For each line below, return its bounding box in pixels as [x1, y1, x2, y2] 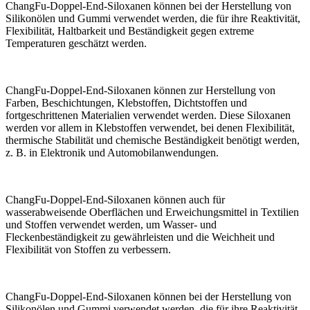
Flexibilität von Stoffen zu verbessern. [6, 243, 171, 255]
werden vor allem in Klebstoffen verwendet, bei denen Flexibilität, [6, 121, 295, 134]
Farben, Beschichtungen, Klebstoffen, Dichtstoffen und [6, 96, 247, 109]
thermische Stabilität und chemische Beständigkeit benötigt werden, [6, 134, 300, 146]
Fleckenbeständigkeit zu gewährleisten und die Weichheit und [6, 230, 275, 243]
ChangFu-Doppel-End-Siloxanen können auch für [6, 193, 225, 206]
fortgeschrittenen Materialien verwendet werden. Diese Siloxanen [6, 109, 291, 121]
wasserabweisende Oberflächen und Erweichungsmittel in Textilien [6, 206, 299, 218]
